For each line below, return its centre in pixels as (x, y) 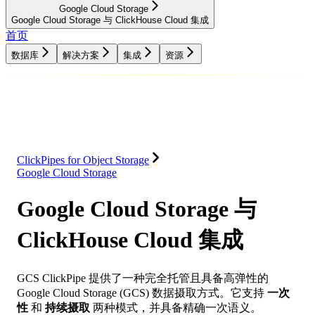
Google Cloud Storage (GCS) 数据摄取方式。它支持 (142, 292)
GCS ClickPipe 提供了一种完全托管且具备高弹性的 (143, 278)
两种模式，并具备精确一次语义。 (176, 307)
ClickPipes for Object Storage (83, 160)
